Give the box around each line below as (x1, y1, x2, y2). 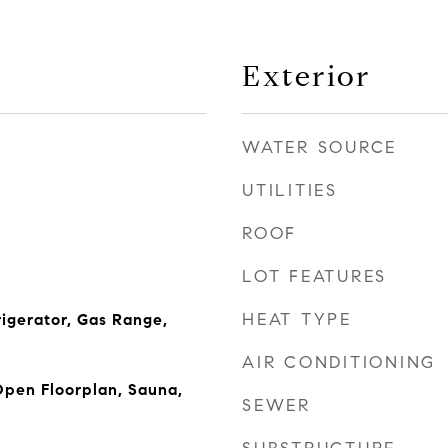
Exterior (242, 58, 371, 94)
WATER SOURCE (242, 137, 397, 158)
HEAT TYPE (242, 309, 352, 330)
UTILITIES (242, 180, 338, 201)
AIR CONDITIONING (242, 352, 436, 373)
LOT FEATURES (242, 266, 387, 287)
